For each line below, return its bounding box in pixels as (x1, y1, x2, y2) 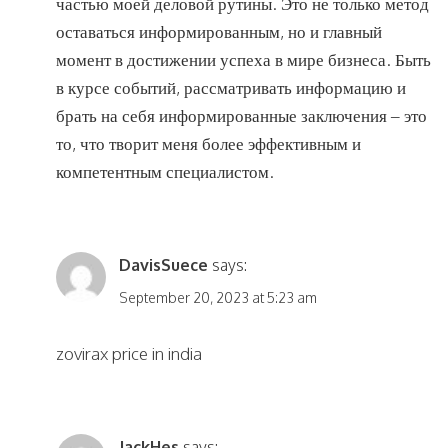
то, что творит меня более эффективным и (56, 133, 361, 155)
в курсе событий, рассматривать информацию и (56, 77, 406, 99)
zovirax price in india (56, 342, 202, 364)
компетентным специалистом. (56, 161, 274, 183)
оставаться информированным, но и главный (56, 21, 382, 43)
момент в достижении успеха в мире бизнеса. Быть (56, 49, 431, 71)
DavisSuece (118, 255, 208, 276)
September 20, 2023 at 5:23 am (118, 288, 317, 306)
